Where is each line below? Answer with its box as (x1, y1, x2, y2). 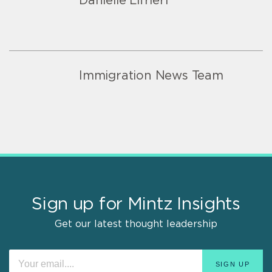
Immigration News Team (79, 69, 223, 82)
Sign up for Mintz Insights (32, 195, 240, 213)
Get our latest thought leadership (55, 219, 217, 229)
